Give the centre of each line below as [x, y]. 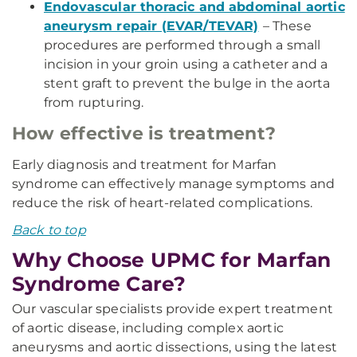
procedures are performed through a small [182, 45]
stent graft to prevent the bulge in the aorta [187, 83]
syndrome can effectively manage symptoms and [174, 184]
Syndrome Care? [99, 284]
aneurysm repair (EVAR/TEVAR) [151, 26]
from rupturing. [94, 102]
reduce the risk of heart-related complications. [163, 203]
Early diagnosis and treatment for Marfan [145, 165]
